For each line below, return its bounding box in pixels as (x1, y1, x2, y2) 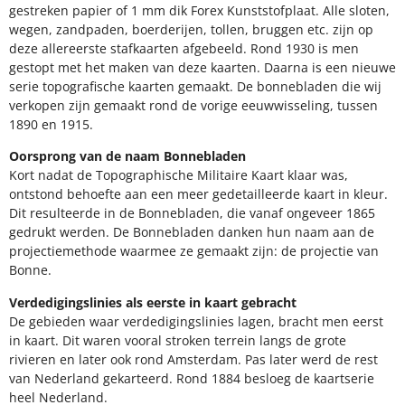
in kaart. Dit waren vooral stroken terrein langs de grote (9, 331, 346, 349)
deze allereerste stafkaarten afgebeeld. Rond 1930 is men (9, 39, 359, 57)
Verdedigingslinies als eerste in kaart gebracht (9, 293, 297, 311)
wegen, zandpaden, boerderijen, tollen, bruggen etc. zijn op (9, 20, 373, 38)
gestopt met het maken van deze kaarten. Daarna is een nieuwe (9, 58, 396, 76)
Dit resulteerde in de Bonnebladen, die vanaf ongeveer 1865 (9, 204, 375, 222)
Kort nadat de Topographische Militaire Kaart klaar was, (9, 166, 348, 184)
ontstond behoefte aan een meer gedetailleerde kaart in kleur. (9, 185, 388, 203)
